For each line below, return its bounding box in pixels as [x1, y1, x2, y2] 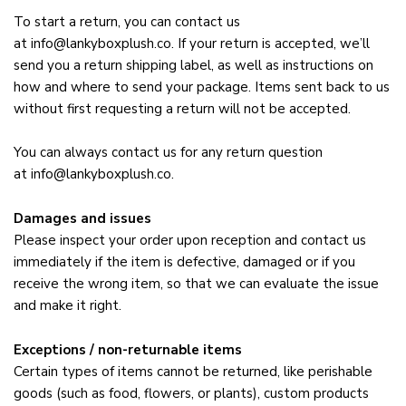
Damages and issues [14, 209, 151, 228]
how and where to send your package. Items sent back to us [14, 78, 390, 97]
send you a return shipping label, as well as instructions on [14, 56, 373, 75]
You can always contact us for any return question [14, 143, 323, 162]
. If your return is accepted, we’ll [171, 34, 370, 53]
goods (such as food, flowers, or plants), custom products [14, 384, 369, 403]
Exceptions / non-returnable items [14, 341, 242, 360]
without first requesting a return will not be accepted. [14, 100, 351, 119]
